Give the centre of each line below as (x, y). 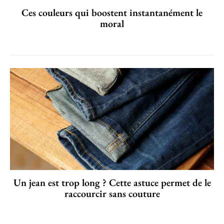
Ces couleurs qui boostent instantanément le (112, 13)
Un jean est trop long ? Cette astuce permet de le (112, 183)
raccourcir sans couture (112, 194)
